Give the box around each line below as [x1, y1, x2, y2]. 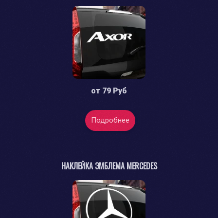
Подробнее [91, 116, 129, 125]
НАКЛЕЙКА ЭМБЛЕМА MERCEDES [61, 160, 157, 172]
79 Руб [102, 86, 127, 96]
